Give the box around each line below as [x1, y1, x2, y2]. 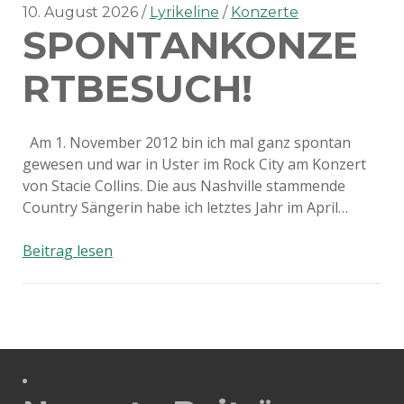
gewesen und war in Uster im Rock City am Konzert [22, 154, 366, 174]
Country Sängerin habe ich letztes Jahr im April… [22, 197, 348, 217]
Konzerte [230, 4, 298, 21]
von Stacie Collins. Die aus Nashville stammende [22, 176, 345, 196]
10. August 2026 [22, 4, 142, 21]
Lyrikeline [149, 4, 219, 21]
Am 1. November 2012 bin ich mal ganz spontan [22, 133, 351, 152]
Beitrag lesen [22, 241, 113, 261]
